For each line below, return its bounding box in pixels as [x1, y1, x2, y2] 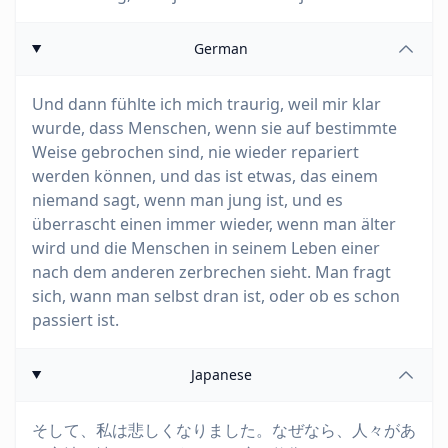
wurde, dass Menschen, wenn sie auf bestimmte [32, 117, 397, 139]
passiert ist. [32, 309, 119, 331]
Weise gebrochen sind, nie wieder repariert [32, 141, 359, 163]
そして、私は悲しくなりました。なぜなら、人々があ [32, 419, 416, 441]
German [194, 39, 249, 58]
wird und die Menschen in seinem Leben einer [32, 237, 380, 259]
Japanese [190, 365, 252, 384]
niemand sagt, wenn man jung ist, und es [32, 189, 343, 211]
